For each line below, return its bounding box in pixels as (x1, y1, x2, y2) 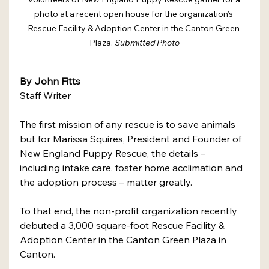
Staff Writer (20, 89, 73, 101)
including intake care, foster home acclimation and (20, 161, 245, 174)
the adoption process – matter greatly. (20, 175, 195, 188)
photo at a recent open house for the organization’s (34, 8, 235, 19)
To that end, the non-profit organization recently (20, 204, 240, 217)
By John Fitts (20, 74, 83, 87)
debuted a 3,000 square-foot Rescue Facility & (20, 219, 227, 231)
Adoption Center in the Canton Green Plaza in (20, 233, 229, 246)
